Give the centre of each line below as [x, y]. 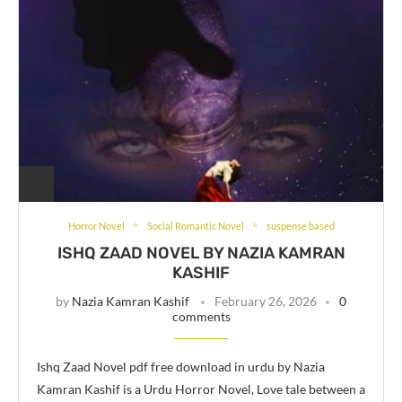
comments [201, 316]
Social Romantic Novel [195, 225]
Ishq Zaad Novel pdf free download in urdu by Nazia [181, 366]
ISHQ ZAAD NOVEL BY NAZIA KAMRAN [201, 253]
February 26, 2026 [266, 301]
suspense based [300, 225]
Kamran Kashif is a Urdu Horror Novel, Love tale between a [201, 389]
